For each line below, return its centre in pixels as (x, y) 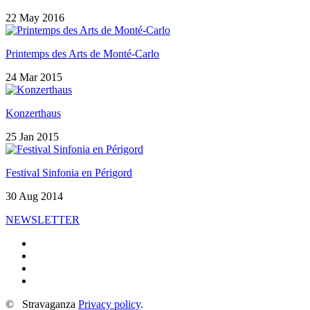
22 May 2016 (35, 18)
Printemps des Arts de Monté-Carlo (82, 54)
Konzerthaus (33, 113)
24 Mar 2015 (34, 77)
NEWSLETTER (43, 220)
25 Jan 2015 (32, 137)
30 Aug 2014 (34, 197)
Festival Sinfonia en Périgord (69, 173)
